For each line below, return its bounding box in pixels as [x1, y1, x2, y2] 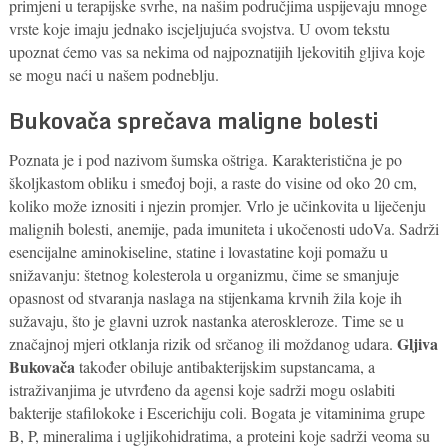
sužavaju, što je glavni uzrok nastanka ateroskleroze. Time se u [8, 309, 404, 331]
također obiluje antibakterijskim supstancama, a [74, 355, 375, 377]
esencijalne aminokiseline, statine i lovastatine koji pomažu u [8, 240, 388, 262]
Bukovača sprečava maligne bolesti [8, 102, 378, 138]
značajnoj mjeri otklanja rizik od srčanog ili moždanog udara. [8, 332, 397, 354]
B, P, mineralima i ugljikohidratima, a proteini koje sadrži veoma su [8, 424, 430, 446]
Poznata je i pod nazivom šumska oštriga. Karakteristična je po [8, 148, 402, 170]
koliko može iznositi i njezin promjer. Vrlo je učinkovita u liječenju [8, 194, 426, 216]
